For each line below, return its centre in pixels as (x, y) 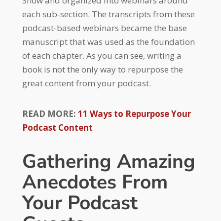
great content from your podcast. (86, 83)
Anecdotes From (95, 182)
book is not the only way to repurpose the (102, 69)
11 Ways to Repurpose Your (134, 113)
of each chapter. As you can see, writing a (102, 55)
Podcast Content (57, 127)
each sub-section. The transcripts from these (108, 14)
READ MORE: (50, 113)
